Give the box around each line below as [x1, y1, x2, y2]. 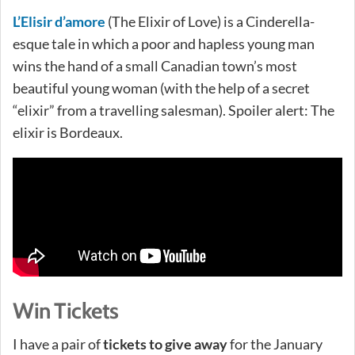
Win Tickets [13, 296, 119, 324]
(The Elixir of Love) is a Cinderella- [105, 12, 315, 30]
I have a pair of [13, 334, 103, 353]
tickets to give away [103, 334, 227, 353]
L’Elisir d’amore [13, 12, 105, 30]
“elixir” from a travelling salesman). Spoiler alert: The [13, 101, 334, 119]
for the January [227, 334, 323, 353]
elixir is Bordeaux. [13, 123, 123, 141]
